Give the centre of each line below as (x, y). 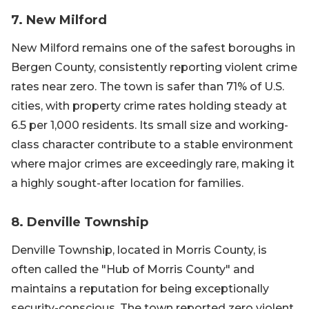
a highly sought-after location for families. (127, 183)
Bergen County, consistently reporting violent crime (154, 67)
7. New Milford (59, 20)
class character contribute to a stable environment (152, 144)
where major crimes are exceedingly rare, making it (153, 164)
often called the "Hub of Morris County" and (133, 269)
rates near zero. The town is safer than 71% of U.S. (148, 87)
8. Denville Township (80, 222)
